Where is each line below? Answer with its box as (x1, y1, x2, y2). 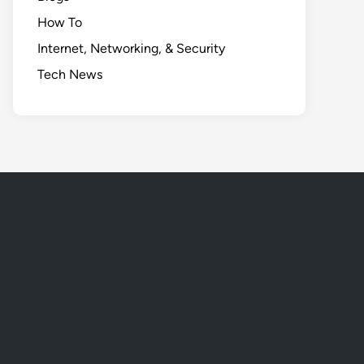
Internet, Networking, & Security (37, 41, 225, 56)
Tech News (37, 67, 102, 82)
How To (37, 15, 82, 30)
